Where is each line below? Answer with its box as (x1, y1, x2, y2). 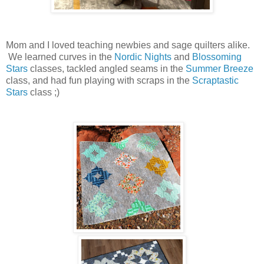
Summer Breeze (186, 63, 253, 74)
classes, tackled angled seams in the (28, 63, 186, 74)
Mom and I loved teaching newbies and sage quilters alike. (6, 39, 252, 50)
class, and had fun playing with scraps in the (6, 75, 192, 85)
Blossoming (192, 51, 242, 62)
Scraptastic (192, 75, 239, 85)
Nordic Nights (114, 51, 171, 62)
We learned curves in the (6, 51, 114, 62)
